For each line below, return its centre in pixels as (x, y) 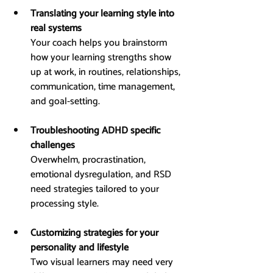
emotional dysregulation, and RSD (102, 174)
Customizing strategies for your (96, 233)
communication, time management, (104, 87)
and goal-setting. (65, 101)
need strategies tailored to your (96, 189)
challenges (53, 145)
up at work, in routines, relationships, (107, 72)
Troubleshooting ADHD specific (97, 130)
